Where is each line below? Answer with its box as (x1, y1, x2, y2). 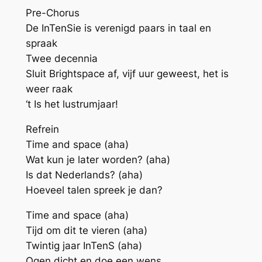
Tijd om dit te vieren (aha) (25, 224, 147, 236)
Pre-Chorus (25, 7, 80, 19)
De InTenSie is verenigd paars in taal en (25, 22, 211, 35)
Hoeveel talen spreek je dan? (25, 184, 163, 196)
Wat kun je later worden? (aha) (25, 153, 170, 166)
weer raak (25, 83, 73, 95)
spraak (25, 37, 57, 50)
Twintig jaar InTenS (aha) (25, 239, 142, 251)
